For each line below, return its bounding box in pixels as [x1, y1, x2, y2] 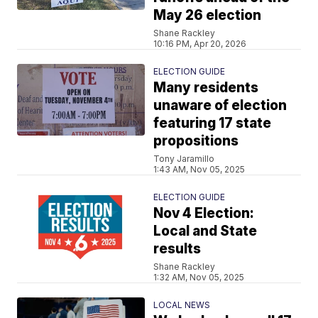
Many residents [153, 79, 259, 96]
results [153, 240, 202, 257]
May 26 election [153, 6, 262, 23]
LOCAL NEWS [153, 299, 211, 310]
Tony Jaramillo [153, 153, 215, 164]
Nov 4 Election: [153, 204, 255, 221]
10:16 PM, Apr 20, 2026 [153, 38, 247, 49]
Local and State [153, 222, 258, 239]
